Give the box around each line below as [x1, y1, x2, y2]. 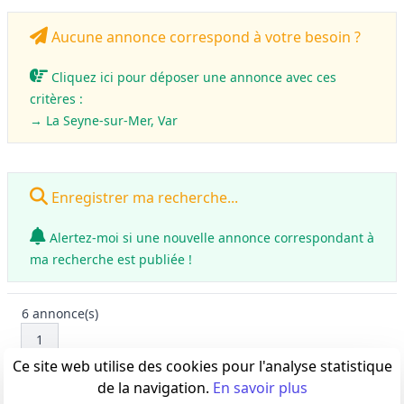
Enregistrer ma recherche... [48, 188, 238, 207]
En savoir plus [212, 378, 308, 398]
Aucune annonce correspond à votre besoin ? [48, 27, 361, 47]
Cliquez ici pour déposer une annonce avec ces [48, 69, 336, 86]
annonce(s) [29, 305, 98, 322]
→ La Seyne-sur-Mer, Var [30, 112, 178, 129]
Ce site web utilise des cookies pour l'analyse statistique [12, 356, 392, 376]
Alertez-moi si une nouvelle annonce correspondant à [46, 229, 374, 246]
